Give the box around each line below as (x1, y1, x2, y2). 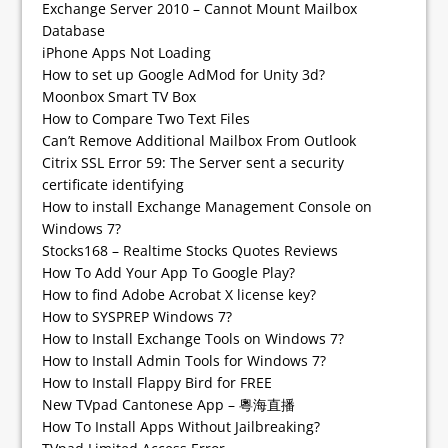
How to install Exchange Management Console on (42, 196, 373, 216)
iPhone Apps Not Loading (42, 42, 212, 62)
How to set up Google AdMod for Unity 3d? (42, 64, 326, 84)
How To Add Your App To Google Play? (42, 262, 296, 282)
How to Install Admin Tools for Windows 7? (42, 350, 327, 370)
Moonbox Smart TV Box (42, 86, 197, 106)
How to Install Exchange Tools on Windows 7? (42, 328, 345, 348)
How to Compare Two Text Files (42, 108, 251, 128)
